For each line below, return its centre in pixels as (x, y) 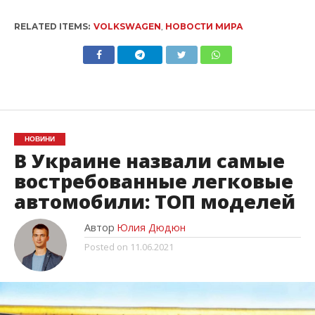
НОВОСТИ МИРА (204, 27)
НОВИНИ (39, 139)
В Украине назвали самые (149, 161)
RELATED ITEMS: (52, 27)
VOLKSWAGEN (127, 27)
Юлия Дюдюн (151, 228)
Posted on (106, 247)
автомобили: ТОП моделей (154, 202)
